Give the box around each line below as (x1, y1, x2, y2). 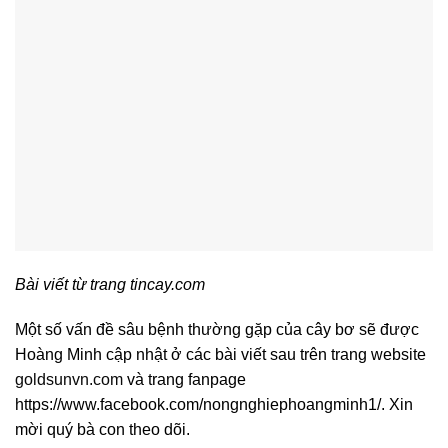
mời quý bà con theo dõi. (15, 421, 190, 439)
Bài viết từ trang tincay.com (15, 275, 205, 293)
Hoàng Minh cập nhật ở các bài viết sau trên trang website (15, 346, 426, 364)
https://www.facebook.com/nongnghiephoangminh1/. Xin (15, 396, 413, 414)
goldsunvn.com (15, 371, 123, 389)
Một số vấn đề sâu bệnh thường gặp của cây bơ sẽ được (15, 321, 419, 339)
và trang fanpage (123, 371, 246, 389)
